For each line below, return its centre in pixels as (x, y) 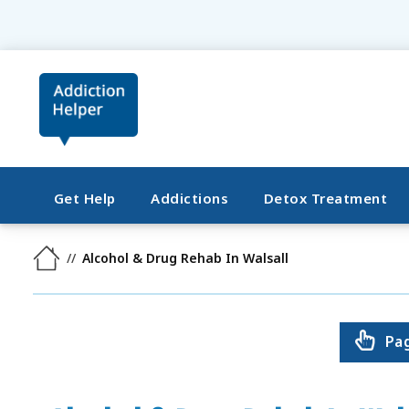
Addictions (190, 198)
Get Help (84, 198)
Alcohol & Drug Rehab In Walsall (186, 258)
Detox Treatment (325, 198)
